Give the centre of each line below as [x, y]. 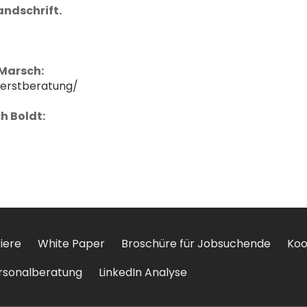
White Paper [71, 244]
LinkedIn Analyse [143, 272]
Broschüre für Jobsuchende [196, 244]
